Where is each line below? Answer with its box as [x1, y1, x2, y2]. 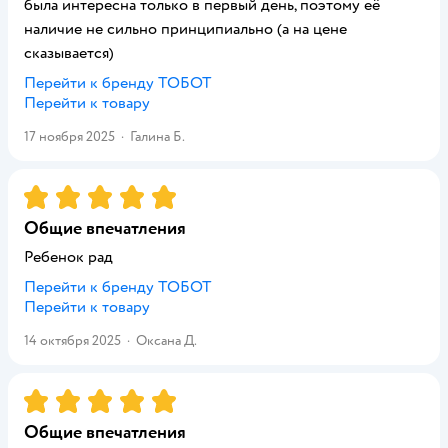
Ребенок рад [24, 247, 113, 267]
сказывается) [24, 43, 114, 63]
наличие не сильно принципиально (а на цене [24, 19, 347, 39]
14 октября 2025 [24, 332, 121, 349]
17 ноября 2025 [24, 128, 115, 145]
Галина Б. [130, 128, 185, 145]
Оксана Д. [136, 332, 197, 349]
